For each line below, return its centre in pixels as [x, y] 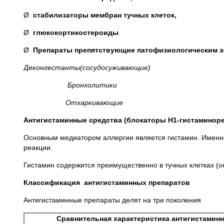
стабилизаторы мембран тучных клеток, [105, 15]
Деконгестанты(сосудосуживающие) [87, 67]
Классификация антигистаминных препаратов [107, 182]
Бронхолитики [70, 85]
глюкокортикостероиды [76, 32]
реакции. [38, 147]
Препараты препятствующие [84, 50]
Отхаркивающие [73, 102]
